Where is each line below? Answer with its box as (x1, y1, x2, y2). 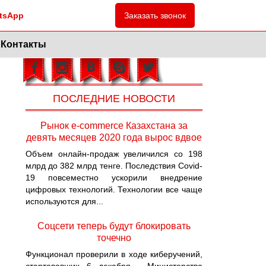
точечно (96, 233, 131, 243)
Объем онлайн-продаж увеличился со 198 (25, 149, 202, 159)
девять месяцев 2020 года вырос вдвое (26, 132, 202, 142)
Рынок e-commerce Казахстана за (40, 121, 188, 131)
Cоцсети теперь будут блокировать (37, 221, 191, 231)
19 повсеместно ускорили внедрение (25, 173, 202, 182)
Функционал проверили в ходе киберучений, (25, 249, 202, 259)
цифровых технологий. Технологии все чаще (25, 185, 202, 194)
